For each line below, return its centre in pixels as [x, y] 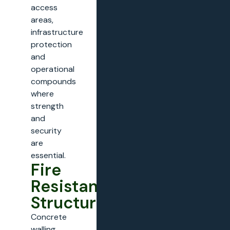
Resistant [68, 187]
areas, [42, 20]
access [44, 8]
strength [47, 106]
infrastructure [57, 32]
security [46, 131]
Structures [73, 203]
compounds [53, 82]
